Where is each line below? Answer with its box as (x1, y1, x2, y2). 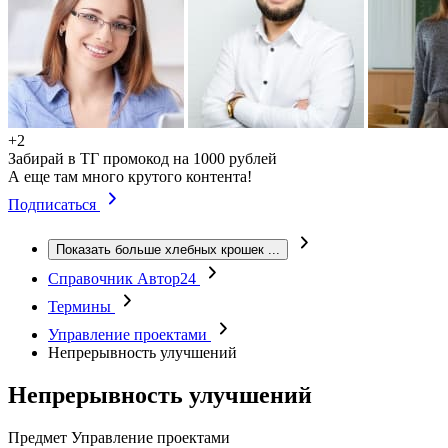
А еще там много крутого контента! (8, 168, 252, 185)
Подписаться (8, 196, 100, 213)
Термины (48, 298, 115, 315)
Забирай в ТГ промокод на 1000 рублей (8, 150, 277, 167)
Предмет (8, 428, 67, 446)
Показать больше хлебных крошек (56, 242, 264, 257)
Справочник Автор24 (48, 270, 200, 287)
